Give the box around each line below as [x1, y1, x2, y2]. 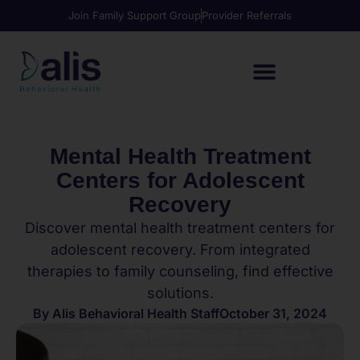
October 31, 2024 [219, 305, 327, 321]
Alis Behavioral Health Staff [49, 305, 219, 321]
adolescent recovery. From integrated [50, 240, 310, 258]
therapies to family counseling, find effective [27, 262, 333, 280]
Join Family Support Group [68, 9, 201, 22]
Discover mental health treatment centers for [25, 219, 335, 236]
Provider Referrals [202, 9, 292, 22]
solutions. [146, 284, 214, 301]
